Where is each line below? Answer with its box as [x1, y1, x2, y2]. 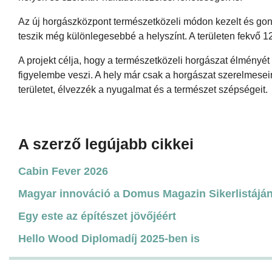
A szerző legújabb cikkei [18, 135, 194, 152]
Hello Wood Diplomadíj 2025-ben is [18, 232, 200, 245]
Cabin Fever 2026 [18, 165, 108, 177]
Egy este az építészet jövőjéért [18, 209, 176, 222]
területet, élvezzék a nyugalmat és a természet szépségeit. [18, 84, 268, 95]
